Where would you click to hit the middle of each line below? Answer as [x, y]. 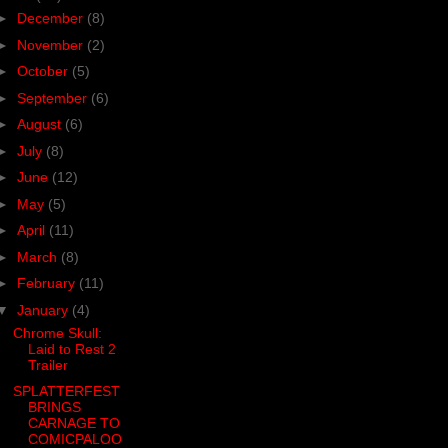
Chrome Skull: [57, 332]
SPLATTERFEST [66, 391]
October [44, 71]
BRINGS [54, 407]
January [44, 309]
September [53, 97]
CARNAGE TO [73, 423]
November [51, 44]
